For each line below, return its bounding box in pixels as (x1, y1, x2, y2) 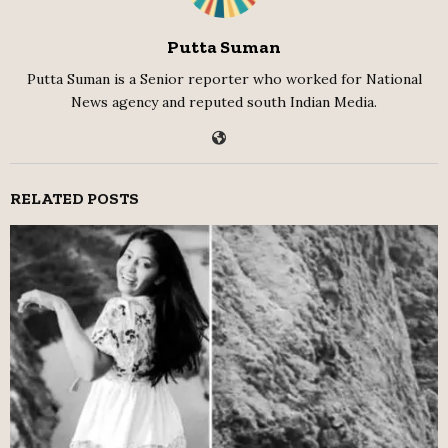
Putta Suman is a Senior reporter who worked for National (26, 70, 422, 89)
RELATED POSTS (10, 189, 139, 209)
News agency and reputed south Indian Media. (71, 93, 377, 112)
